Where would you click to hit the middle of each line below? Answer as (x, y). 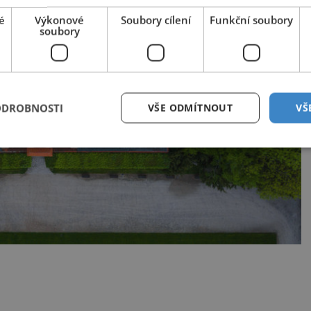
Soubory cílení (155, 20)
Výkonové (60, 20)
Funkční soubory (252, 20)
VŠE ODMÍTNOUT (190, 108)
